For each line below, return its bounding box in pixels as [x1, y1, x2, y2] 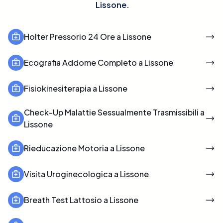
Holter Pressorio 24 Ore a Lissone [24, 31, 151, 42]
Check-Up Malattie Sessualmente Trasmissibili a [24, 107, 205, 117]
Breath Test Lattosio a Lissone [24, 194, 138, 205]
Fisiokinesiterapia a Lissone [24, 83, 127, 94]
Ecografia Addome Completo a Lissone [24, 57, 173, 68]
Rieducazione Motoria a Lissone [24, 142, 145, 153]
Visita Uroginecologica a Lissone [24, 168, 149, 179]
